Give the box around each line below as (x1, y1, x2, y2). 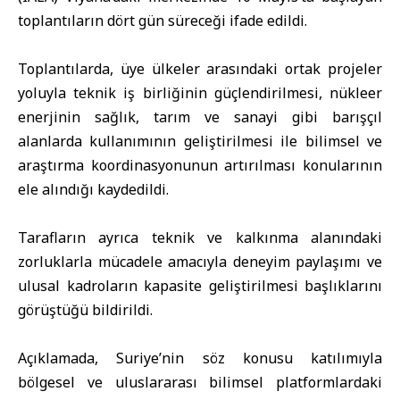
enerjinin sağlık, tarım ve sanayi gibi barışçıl (18, 107, 382, 127)
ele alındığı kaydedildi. (18, 179, 169, 199)
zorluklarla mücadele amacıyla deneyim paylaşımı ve (18, 252, 382, 271)
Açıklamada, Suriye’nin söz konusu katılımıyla (18, 348, 382, 368)
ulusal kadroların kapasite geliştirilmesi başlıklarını (18, 276, 382, 296)
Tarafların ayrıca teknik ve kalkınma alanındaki (18, 228, 382, 247)
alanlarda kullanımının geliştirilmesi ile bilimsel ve (18, 131, 382, 151)
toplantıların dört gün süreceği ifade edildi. (18, 11, 307, 30)
